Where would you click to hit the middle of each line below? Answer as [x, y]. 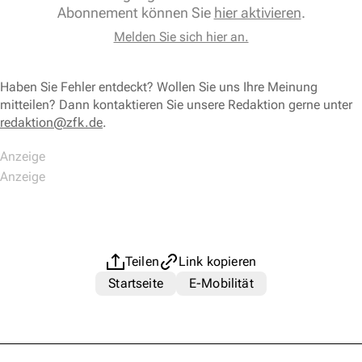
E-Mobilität [221, 284]
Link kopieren [217, 262]
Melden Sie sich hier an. [181, 37]
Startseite [136, 284]
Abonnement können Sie [135, 13]
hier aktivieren [257, 13]
